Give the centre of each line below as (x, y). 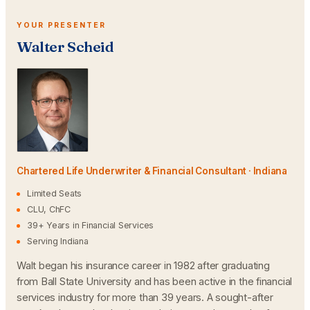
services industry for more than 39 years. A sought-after (145, 297)
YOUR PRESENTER (62, 25)
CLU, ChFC (49, 209)
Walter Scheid (65, 46)
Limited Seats (55, 193)
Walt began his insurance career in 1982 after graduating (143, 265)
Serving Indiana (58, 241)
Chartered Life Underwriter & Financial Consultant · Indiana (152, 171)
